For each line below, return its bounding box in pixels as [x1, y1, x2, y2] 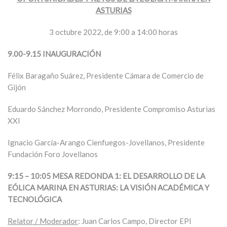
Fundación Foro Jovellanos [8, 149, 98, 159]
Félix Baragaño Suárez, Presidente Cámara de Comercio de [8, 71, 204, 80]
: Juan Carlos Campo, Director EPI [78, 216, 192, 225]
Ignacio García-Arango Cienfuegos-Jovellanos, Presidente [8, 138, 205, 147]
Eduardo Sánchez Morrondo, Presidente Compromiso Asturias [8, 104, 215, 113]
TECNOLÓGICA [8, 195, 62, 204]
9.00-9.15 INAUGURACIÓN [8, 49, 101, 58]
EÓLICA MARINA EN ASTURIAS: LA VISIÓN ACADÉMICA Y [8, 183, 209, 192]
